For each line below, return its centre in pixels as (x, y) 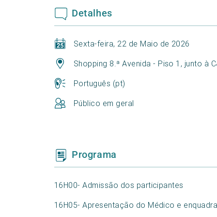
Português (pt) (100, 84)
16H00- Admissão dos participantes (119, 185)
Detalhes (92, 13)
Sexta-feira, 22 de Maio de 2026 (132, 44)
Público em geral (104, 103)
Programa (94, 155)
